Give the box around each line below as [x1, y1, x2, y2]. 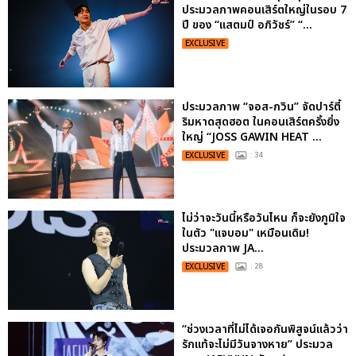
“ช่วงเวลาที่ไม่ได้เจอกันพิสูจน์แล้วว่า [182, 321, 348, 339]
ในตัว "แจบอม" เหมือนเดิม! [182, 224, 309, 242]
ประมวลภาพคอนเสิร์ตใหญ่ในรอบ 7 [182, 2, 346, 19]
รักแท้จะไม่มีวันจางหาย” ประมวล [182, 336, 333, 354]
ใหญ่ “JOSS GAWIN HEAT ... [182, 128, 322, 145]
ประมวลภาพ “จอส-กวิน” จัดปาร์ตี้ [182, 98, 341, 115]
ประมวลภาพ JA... [182, 239, 264, 257]
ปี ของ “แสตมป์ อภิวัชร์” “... [182, 17, 312, 34]
